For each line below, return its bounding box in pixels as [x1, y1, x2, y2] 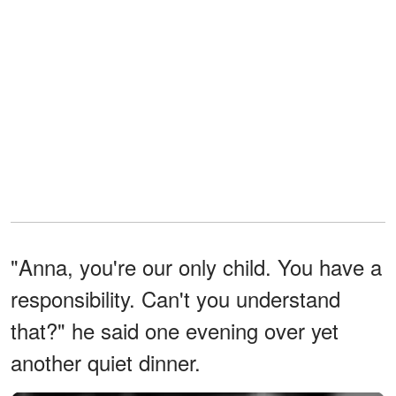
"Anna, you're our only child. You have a [11, 250, 382, 282]
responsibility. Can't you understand [11, 282, 340, 314]
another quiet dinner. [11, 346, 201, 377]
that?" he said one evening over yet [11, 314, 339, 346]
